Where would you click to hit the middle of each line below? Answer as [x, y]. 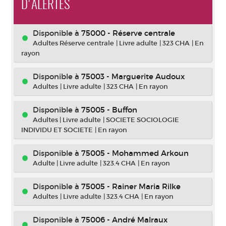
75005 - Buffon [109, 110]
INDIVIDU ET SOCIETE [57, 130]
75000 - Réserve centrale [128, 33]
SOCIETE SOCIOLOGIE [143, 120]
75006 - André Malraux [124, 220]
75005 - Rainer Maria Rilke [131, 186]
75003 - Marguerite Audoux [133, 76]
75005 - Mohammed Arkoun [135, 153]
